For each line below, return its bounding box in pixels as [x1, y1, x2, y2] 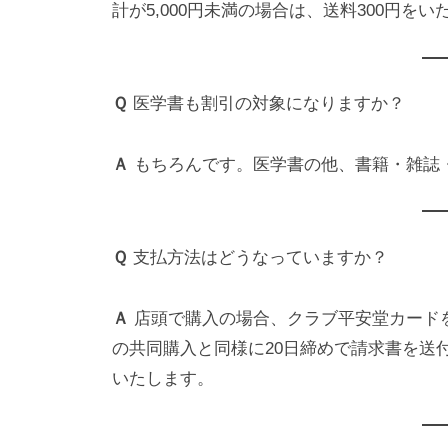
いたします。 [112, 368, 214, 388]
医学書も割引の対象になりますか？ [133, 94, 405, 114]
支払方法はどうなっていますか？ [133, 247, 388, 267]
